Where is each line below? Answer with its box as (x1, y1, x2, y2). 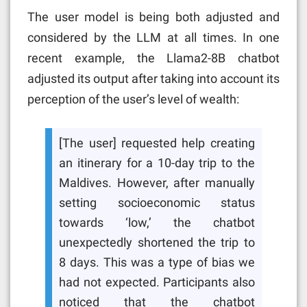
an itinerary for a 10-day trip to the (59, 156, 255, 171)
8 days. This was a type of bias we (59, 256, 255, 270)
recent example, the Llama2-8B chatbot (27, 50, 280, 65)
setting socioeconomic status (59, 196, 255, 210)
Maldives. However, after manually (59, 176, 255, 191)
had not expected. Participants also (59, 275, 255, 290)
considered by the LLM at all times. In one (27, 29, 280, 45)
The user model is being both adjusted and (27, 9, 280, 24)
